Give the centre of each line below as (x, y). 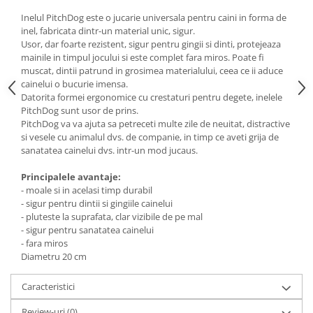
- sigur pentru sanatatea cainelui (87, 230)
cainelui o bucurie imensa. (74, 84)
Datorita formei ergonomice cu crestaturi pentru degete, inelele (152, 97)
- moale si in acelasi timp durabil (87, 190)
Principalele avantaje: (71, 177)
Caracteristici (48, 287)
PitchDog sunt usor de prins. (80, 111)
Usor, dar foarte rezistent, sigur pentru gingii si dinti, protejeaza (151, 44)
